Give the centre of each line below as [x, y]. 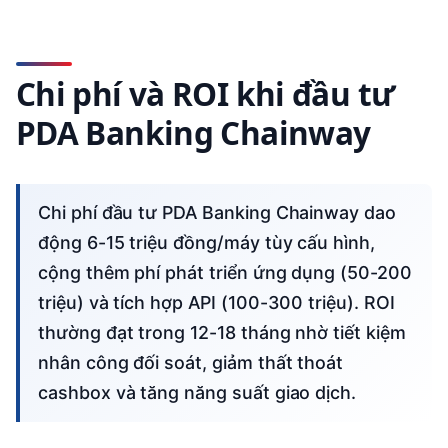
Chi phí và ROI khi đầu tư [205, 94]
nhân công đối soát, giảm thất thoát [191, 362]
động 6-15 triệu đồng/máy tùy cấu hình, [207, 242]
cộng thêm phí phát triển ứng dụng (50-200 [225, 272]
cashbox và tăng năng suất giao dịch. [197, 392]
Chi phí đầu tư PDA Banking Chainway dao [44, 212]
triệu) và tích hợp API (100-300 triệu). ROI [216, 302]
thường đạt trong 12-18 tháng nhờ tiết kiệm [222, 332]
